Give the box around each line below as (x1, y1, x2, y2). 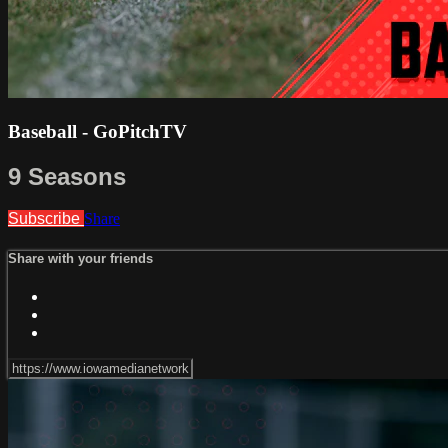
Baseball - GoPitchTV (8, 120, 187, 142)
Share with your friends (8, 250, 153, 266)
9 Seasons (8, 162, 126, 190)
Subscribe (8, 210, 84, 228)
